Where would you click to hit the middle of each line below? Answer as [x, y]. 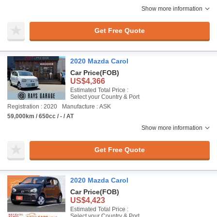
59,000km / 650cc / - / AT [40, 116]
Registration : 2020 [32, 107]
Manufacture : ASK [86, 107]
